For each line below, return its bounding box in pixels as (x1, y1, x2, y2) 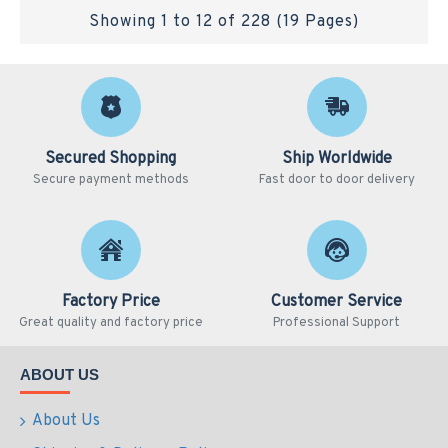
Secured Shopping (45, 149, 177, 169)
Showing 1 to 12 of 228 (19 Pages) (89, 11, 359, 32)
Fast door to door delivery (258, 172, 415, 188)
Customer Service (271, 292, 403, 312)
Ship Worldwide (281, 149, 392, 169)
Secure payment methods (32, 172, 189, 188)
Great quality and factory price (18, 315, 203, 331)
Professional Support (273, 315, 401, 331)
